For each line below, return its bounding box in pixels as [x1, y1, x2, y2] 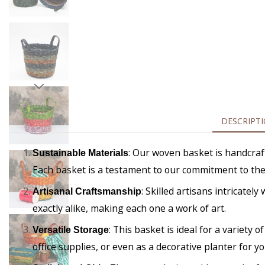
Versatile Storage [33, 224, 109, 235]
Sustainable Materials [33, 148, 128, 158]
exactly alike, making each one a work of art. [33, 201, 226, 215]
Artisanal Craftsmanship [33, 186, 141, 196]
